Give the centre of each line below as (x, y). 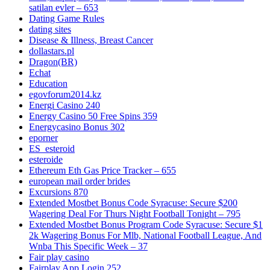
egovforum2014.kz (65, 95)
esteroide (46, 160)
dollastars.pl (52, 51)
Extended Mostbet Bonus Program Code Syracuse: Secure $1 (146, 225)
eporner (43, 138)
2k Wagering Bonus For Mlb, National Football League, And (145, 236)
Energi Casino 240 (64, 105)
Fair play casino (59, 257)
